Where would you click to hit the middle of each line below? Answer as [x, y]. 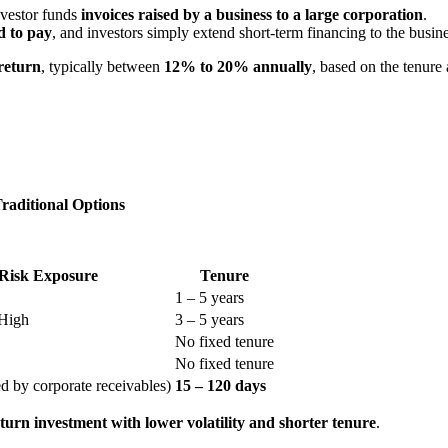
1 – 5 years [209, 297]
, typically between [102, 66]
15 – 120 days [220, 385]
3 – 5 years [209, 319]
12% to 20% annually [238, 66]
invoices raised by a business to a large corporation [252, 14]
